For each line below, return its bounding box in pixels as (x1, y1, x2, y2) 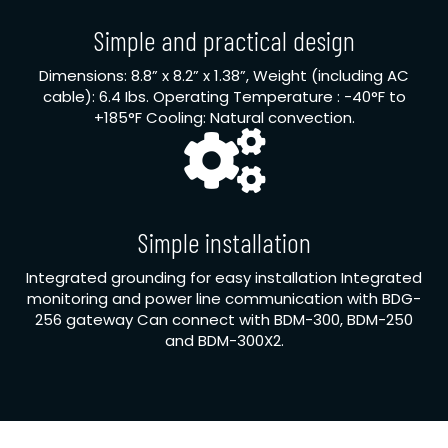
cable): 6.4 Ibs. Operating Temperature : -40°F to (42, 86, 406, 108)
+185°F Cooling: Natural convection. (93, 107, 355, 129)
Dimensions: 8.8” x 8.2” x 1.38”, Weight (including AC (39, 65, 409, 87)
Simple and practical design (93, 23, 355, 58)
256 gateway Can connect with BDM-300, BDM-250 (35, 309, 413, 331)
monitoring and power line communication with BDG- (27, 288, 421, 310)
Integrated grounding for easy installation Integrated (26, 267, 422, 289)
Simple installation (137, 225, 311, 260)
